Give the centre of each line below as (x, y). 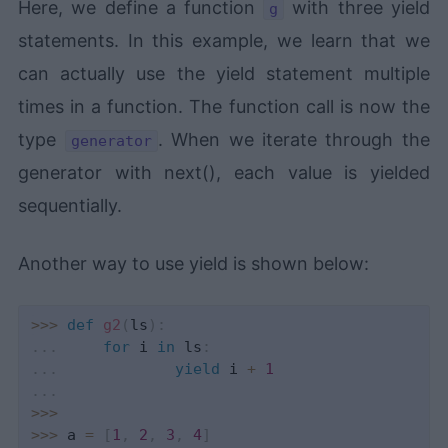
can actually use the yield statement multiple (224, 74)
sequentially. (70, 206)
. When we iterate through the (293, 140)
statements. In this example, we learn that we (224, 41)
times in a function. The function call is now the (224, 107)
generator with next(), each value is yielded (224, 173)
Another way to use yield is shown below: (194, 264)
